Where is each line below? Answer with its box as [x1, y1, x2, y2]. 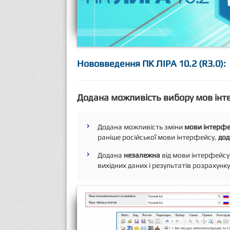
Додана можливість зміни [98, 123, 184, 131]
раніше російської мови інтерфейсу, [98, 133, 218, 142]
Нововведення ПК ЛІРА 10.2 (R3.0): [77, 58, 226, 69]
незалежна [124, 151, 160, 160]
